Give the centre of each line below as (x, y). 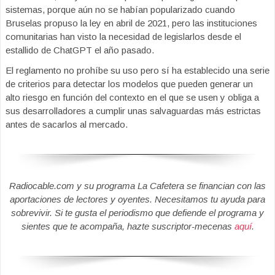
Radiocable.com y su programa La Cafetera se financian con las (137, 186)
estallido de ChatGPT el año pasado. (80, 50)
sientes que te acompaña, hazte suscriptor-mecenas (128, 227)
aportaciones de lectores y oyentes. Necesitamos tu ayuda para (137, 199)
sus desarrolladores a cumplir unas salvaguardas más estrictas (133, 111)
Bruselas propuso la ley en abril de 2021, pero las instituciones (131, 23)
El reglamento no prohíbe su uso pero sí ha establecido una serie (137, 70)
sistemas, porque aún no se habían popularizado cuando (120, 10)
